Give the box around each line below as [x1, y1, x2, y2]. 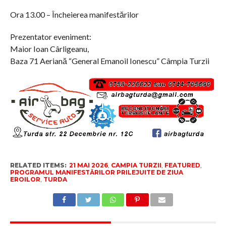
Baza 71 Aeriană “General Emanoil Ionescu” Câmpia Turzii [10, 56, 209, 66]
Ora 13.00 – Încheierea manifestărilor [10, 10, 139, 20]
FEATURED [164, 161, 200, 169]
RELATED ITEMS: [10, 161, 67, 169]
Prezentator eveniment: [10, 32, 91, 42]
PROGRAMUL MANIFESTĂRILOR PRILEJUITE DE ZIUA [10, 168, 183, 176]
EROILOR [10, 175, 40, 183]
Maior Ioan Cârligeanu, [10, 44, 89, 54]
